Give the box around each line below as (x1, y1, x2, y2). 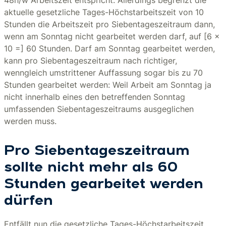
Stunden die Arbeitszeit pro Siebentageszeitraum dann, (4, 19, 215, 29)
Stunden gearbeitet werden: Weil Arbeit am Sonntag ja (4, 80, 211, 90)
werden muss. (4, 116, 56, 126)
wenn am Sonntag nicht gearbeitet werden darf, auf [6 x (4, 31, 220, 41)
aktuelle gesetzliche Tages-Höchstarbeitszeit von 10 (4, 7, 204, 17)
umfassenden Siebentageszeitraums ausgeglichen (4, 104, 194, 114)
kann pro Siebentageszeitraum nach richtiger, (4, 55, 177, 66)
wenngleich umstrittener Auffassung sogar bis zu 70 (4, 68, 203, 78)
